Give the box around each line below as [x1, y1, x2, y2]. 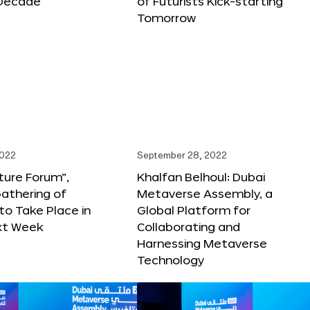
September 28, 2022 [137, 151, 227, 161]
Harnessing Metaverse [137, 236, 267, 250]
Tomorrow [137, 10, 196, 24]
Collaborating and [137, 219, 240, 233]
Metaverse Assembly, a [137, 186, 273, 200]
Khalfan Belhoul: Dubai [137, 170, 265, 183]
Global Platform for [137, 203, 250, 217]
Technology [137, 253, 204, 266]
